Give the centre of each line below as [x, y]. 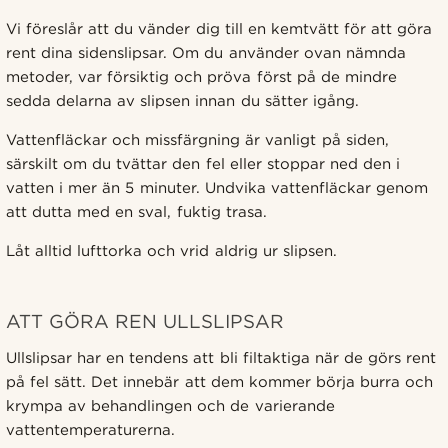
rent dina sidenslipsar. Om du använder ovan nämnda [206, 52]
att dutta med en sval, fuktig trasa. [136, 211]
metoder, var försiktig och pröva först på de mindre [201, 76]
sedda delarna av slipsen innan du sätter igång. [182, 100]
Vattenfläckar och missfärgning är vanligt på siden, [197, 139]
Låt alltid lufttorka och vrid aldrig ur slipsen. [171, 250]
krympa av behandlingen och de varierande [170, 405]
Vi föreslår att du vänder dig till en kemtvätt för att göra [219, 28]
